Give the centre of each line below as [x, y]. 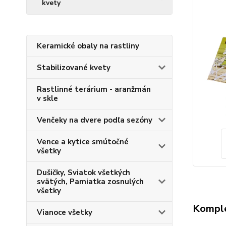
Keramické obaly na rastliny [88, 46]
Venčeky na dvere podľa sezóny [95, 120]
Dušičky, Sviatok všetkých [83, 173]
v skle [47, 98]
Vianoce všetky [65, 212]
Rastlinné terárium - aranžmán [94, 89]
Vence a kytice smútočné [83, 142]
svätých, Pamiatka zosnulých [90, 182]
